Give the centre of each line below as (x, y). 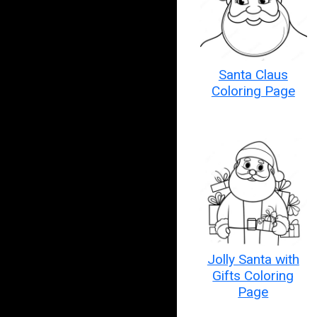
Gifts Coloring (253, 275)
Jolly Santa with (253, 259)
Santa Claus (253, 74)
